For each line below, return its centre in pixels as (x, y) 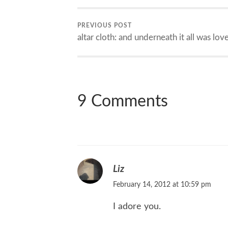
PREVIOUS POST (105, 26)
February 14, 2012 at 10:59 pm (162, 185)
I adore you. (138, 207)
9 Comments (123, 101)
